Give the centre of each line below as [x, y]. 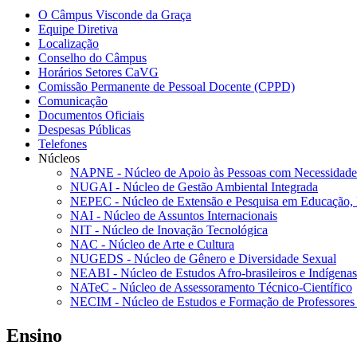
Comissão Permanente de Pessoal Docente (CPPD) [167, 87]
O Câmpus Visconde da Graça [115, 15]
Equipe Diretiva [78, 29]
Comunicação [73, 101]
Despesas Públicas [84, 130]
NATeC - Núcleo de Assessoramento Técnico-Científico [211, 288]
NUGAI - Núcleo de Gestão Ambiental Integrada [194, 187]
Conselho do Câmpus [92, 58]
